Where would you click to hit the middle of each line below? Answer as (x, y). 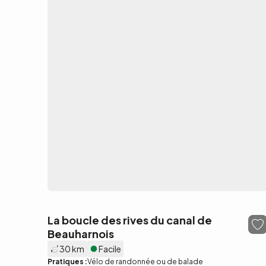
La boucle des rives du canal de (130, 220)
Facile (110, 249)
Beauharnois (81, 234)
